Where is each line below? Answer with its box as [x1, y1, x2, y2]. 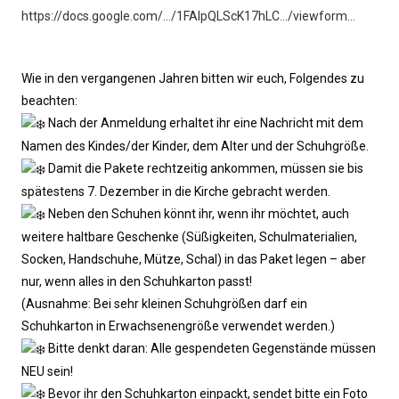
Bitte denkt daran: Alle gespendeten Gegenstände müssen [45, 340, 376, 355]
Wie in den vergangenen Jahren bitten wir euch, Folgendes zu [21, 71, 364, 86]
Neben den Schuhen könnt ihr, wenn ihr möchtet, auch [45, 206, 349, 221]
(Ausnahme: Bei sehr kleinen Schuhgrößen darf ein [21, 296, 307, 311]
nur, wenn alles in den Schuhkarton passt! [21, 273, 252, 289]
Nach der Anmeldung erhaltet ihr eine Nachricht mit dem [45, 116, 363, 131]
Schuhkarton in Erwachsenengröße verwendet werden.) [21, 318, 335, 333]
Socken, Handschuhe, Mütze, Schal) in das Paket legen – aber [21, 251, 366, 266]
